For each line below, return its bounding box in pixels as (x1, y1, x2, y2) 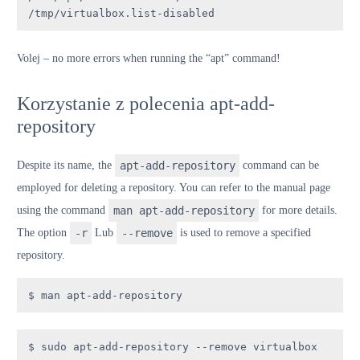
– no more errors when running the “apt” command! (40, 51, 280, 64)
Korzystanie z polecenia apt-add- (17, 92, 275, 114)
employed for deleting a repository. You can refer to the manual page (17, 181, 330, 194)
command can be (239, 158, 320, 171)
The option (17, 226, 70, 239)
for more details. (259, 203, 338, 216)
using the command (17, 203, 108, 216)
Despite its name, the (17, 158, 115, 171)
